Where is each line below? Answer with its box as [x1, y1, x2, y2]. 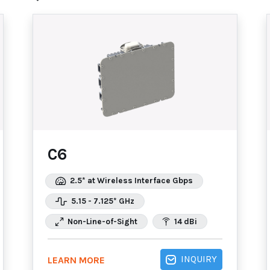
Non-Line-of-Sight [66, 216, 137, 226]
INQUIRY [181, 254, 217, 265]
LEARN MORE [48, 254, 105, 266]
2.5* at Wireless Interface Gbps [68, 176, 193, 186]
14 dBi [172, 216, 197, 226]
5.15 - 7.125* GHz [69, 196, 134, 206]
